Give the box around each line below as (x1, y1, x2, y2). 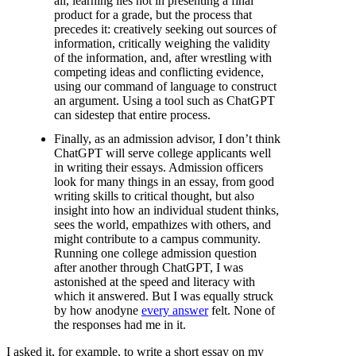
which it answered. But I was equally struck (54, 288, 273, 303)
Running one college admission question (54, 246, 257, 260)
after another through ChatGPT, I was (54, 260, 243, 274)
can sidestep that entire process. (54, 107, 211, 122)
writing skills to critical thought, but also (54, 188, 254, 203)
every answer (141, 303, 208, 317)
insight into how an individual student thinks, (54, 203, 279, 217)
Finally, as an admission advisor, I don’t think (54, 131, 281, 145)
